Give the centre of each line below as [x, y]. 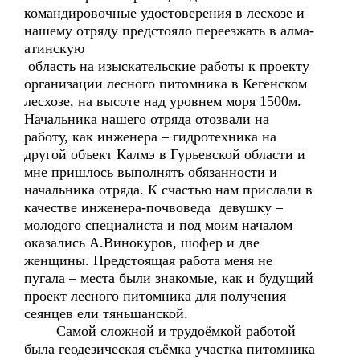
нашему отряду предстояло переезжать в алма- [169, 31]
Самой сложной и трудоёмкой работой [160, 331]
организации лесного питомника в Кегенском [166, 84]
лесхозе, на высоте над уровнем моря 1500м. [163, 101]
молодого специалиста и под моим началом [158, 225]
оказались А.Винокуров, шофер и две [142, 243]
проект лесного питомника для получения [155, 296]
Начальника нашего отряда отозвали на [147, 119]
